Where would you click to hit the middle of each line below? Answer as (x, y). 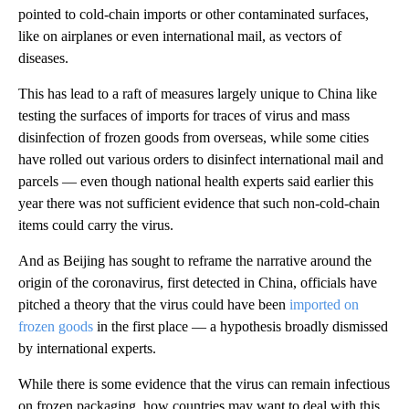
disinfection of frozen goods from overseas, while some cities (194, 138)
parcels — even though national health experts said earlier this (196, 182)
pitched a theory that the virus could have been (154, 305)
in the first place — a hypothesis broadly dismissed (241, 327)
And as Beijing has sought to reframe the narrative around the (195, 261)
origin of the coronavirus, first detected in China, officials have (198, 283)
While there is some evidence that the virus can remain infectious (204, 384)
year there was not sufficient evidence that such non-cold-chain (199, 204)
